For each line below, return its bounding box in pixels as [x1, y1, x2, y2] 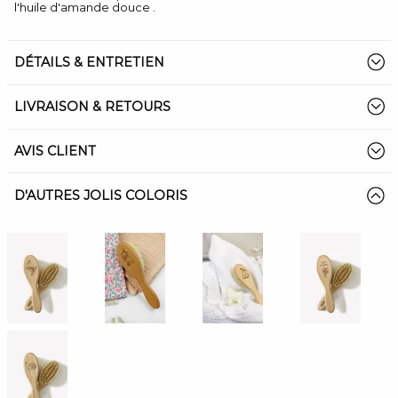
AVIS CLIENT [14, 142, 96, 159]
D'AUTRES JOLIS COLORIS [14, 187, 187, 203]
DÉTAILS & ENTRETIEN [14, 54, 164, 71]
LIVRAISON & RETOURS [14, 99, 171, 115]
